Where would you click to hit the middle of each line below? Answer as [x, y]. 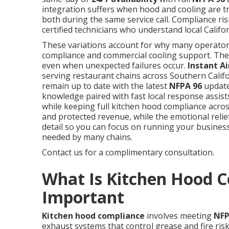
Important [83, 197]
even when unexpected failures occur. [115, 65]
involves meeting [179, 216]
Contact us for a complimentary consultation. [128, 152]
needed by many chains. [87, 137]
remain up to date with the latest [106, 86]
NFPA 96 [186, 86]
